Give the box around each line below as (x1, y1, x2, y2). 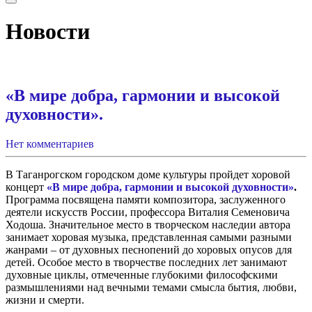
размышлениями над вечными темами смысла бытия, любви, (6, 281, 297, 293)
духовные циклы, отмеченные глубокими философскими (6, 268, 278, 281)
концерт (6, 180, 44, 193)
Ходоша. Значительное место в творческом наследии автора (6, 218, 290, 231)
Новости (6, 19, 90, 45)
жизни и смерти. (6, 293, 84, 306)
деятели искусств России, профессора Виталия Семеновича (6, 205, 290, 218)
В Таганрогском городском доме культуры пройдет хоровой (6, 168, 290, 180)
